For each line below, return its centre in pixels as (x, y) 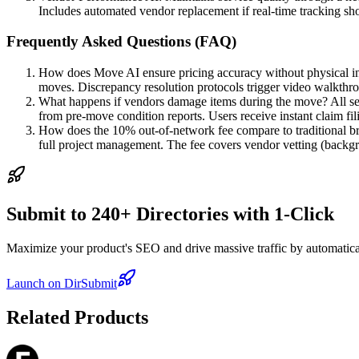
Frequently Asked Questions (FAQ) (121, 42)
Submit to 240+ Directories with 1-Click (170, 214)
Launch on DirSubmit (62, 283)
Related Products (77, 317)
